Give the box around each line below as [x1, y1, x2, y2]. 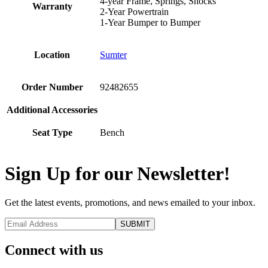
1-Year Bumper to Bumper [100, 17, 200, 28]
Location [34, 50, 70, 60]
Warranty [32, 1, 72, 12]
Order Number [21, 82, 83, 93]
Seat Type [32, 127, 72, 138]
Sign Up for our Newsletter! [5, 162, 230, 184]
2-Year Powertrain [100, 7, 169, 17]
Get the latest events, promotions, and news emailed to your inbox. [5, 197, 255, 208]
